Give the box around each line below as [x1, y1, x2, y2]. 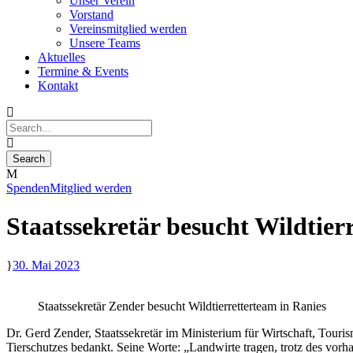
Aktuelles [38, 50, 85, 64]
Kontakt [38, 79, 78, 92]
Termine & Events [38, 65, 128, 78]
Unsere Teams [69, 36, 140, 50]
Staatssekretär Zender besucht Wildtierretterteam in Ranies [38, 299, 326, 313]
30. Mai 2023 [13, 258, 80, 272]
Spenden [6, 181, 50, 195]
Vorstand [69, 8, 113, 21]
